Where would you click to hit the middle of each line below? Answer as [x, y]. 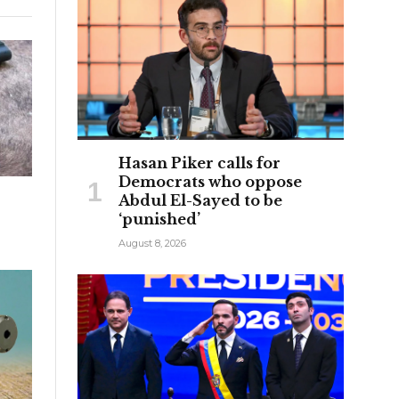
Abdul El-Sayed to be [200, 200]
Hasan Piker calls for [199, 163]
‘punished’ [159, 219]
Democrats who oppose [210, 181]
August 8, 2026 [152, 243]
